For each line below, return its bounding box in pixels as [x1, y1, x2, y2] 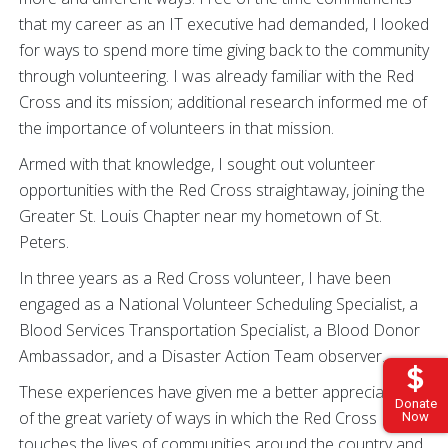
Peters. [19, 231, 77, 254]
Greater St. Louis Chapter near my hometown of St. [19, 205, 382, 228]
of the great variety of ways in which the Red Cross [19, 407, 377, 430]
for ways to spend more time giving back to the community [19, 39, 429, 62]
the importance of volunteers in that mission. [19, 117, 338, 140]
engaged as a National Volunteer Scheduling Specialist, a [19, 293, 418, 316]
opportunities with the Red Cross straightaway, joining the [19, 179, 425, 202]
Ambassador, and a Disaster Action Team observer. [19, 345, 385, 368]
